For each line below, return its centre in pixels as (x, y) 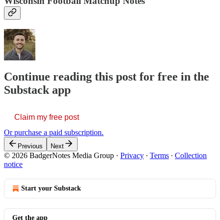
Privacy (132, 155)
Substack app (37, 90)
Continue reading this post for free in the (107, 76)
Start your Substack (51, 188)
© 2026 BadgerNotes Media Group (60, 155)
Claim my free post (47, 117)
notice (13, 164)
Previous (30, 146)
